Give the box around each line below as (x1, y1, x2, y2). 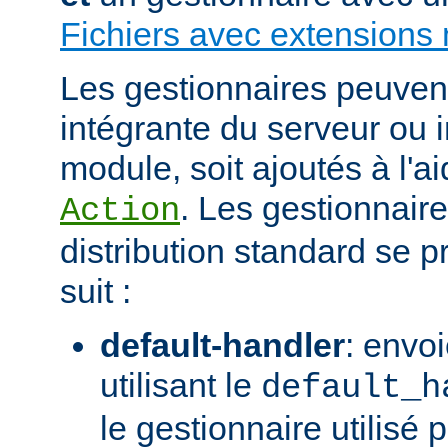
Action (60, 191, 180, 230)
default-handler (100, 325, 345, 364)
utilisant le (100, 365, 261, 404)
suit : (60, 271, 131, 310)
